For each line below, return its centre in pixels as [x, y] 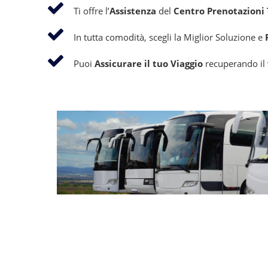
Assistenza [133, 11]
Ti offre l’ [92, 11]
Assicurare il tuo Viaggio [149, 63]
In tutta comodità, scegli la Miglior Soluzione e [169, 37]
